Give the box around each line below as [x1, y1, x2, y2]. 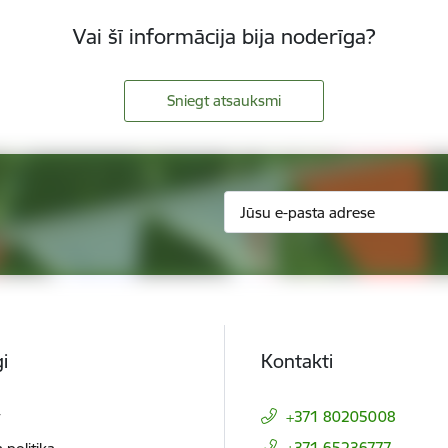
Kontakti [261, 349, 333, 374]
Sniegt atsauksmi [167, 91, 281, 111]
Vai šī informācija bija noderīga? [73, 22, 375, 50]
